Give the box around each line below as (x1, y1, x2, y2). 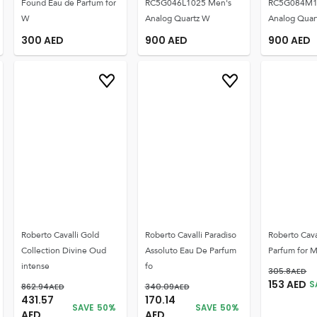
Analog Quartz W (144, 11, 210, 26)
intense (21, 258, 50, 274)
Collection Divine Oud (21, 243, 106, 258)
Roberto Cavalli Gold (21, 227, 99, 243)
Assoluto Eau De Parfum (144, 243, 236, 258)
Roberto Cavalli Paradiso (144, 227, 236, 243)
